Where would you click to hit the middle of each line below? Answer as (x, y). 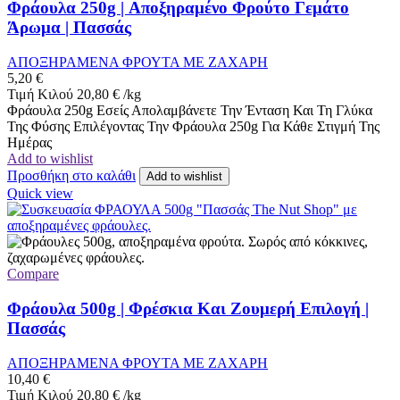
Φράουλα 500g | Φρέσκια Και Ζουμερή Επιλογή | (188, 308)
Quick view (40, 194)
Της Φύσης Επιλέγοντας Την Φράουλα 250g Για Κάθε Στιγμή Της (193, 127)
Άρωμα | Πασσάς (69, 28)
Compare (33, 274)
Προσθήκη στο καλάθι (71, 176)
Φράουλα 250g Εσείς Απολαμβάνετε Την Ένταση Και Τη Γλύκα (190, 111)
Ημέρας (29, 143)
